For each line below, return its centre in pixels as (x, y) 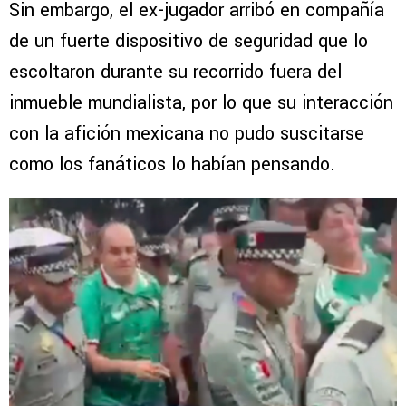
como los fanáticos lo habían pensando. (172, 164)
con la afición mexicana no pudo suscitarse (187, 133)
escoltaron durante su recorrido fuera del (175, 72)
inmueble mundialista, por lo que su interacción (201, 102)
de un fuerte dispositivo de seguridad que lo (188, 41)
